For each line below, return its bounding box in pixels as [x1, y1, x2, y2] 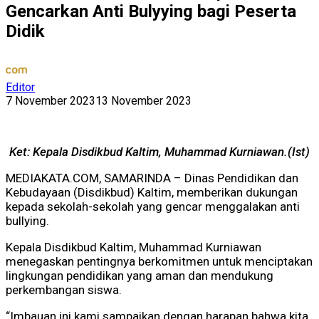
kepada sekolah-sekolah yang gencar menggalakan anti [6, 199, 300, 214]
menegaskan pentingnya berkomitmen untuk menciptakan [6, 254, 313, 269]
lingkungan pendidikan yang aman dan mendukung [6, 268, 273, 283]
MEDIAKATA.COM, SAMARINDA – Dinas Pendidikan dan [6, 171, 298, 186]
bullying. [6, 214, 49, 229]
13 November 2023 [95, 94, 192, 108]
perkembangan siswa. [6, 283, 122, 298]
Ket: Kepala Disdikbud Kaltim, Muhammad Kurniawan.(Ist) [9, 145, 310, 159]
